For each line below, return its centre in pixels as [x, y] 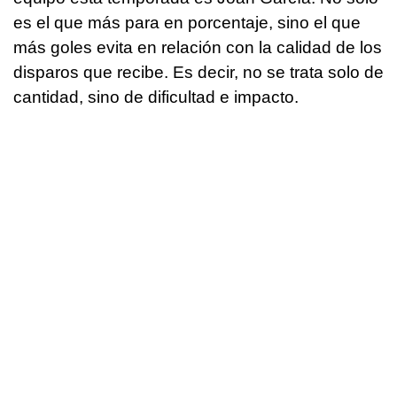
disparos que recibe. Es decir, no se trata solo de [198, 73]
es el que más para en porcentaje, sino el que [187, 23]
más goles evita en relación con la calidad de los [198, 48]
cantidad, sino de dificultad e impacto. [156, 97]
